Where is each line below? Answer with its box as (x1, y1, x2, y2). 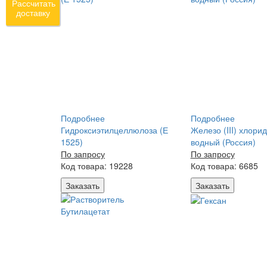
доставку (15, 8, 50, 18)
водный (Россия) (190, 136, 256, 148)
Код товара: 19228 (61, 160, 133, 172)
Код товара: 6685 (190, 160, 258, 172)
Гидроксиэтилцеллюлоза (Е (61, 124, 168, 136)
